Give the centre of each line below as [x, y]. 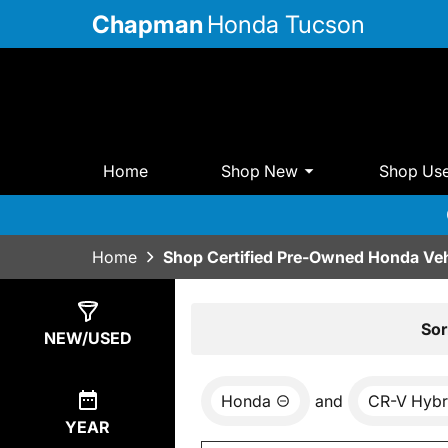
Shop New [260, 170]
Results [243, 327]
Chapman [147, 24]
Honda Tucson [286, 24]
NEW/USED [87, 338]
